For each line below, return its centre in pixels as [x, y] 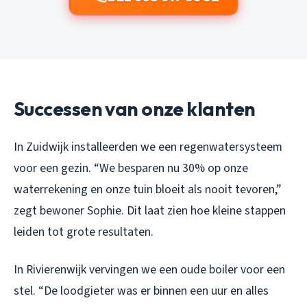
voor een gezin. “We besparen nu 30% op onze [131, 168]
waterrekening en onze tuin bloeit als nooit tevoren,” [147, 189]
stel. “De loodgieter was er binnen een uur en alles [141, 291]
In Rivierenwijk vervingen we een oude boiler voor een [149, 269]
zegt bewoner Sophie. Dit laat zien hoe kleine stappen [150, 210]
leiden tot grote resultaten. [84, 232]
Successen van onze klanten [135, 108]
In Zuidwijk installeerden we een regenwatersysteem [148, 147]
